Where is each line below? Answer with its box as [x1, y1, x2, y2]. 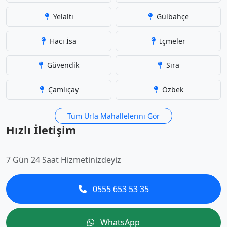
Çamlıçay [46, 85, 79, 94]
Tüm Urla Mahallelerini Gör [67, 111, 160, 121]
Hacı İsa [48, 36, 77, 46]
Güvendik [45, 60, 79, 70]
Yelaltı [51, 12, 73, 21]
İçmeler [158, 36, 185, 46]
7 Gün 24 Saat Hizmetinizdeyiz [6, 154, 121, 165]
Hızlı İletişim [6, 123, 76, 137]
